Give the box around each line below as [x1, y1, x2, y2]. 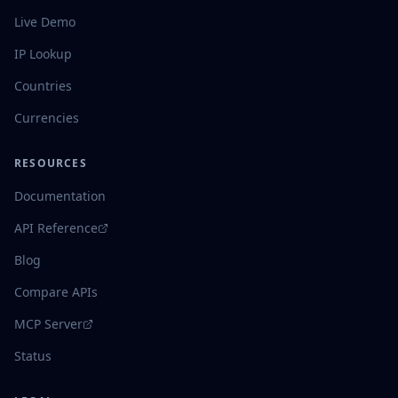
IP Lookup [14, 45, 72, 62]
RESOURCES [14, 155, 87, 171]
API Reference [14, 219, 98, 236]
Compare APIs [14, 283, 98, 300]
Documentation [14, 187, 106, 204]
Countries [14, 77, 72, 94]
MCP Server [14, 315, 83, 332]
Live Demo [14, 13, 76, 30]
